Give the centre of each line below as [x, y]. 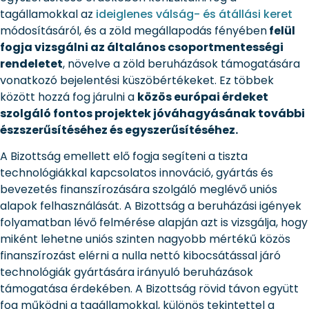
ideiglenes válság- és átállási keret [194, 14]
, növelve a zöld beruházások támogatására [181, 64]
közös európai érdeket [203, 97]
